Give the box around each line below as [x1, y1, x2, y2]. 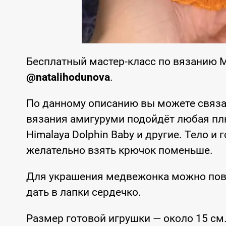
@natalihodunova [26, 71, 110, 83]
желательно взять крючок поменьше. [26, 144, 213, 156]
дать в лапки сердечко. [26, 186, 141, 198]
